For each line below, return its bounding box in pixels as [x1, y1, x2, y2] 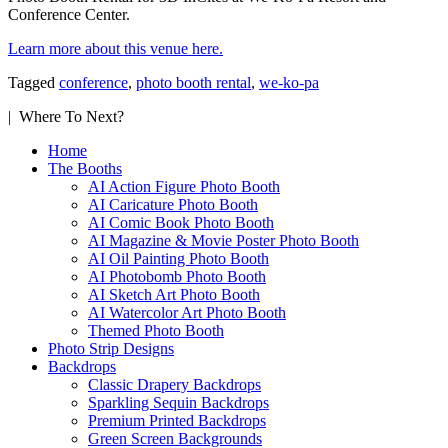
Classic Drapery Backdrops [88, 375, 261, 393]
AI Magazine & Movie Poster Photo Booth [88, 231, 359, 249]
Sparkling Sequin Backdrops [88, 393, 269, 411]
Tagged [8, 73, 59, 91]
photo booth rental [136, 73, 251, 91]
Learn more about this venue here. [8, 39, 223, 57]
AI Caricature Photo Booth [88, 195, 258, 213]
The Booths [48, 159, 122, 177]
